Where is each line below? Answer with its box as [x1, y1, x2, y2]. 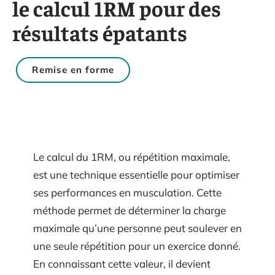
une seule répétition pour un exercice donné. [33, 239, 241, 252]
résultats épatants [12, 18, 187, 46]
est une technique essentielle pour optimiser [33, 168, 239, 181]
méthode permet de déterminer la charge [33, 204, 226, 217]
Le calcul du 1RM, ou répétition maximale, [33, 150, 230, 163]
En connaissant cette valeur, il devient [33, 257, 211, 270]
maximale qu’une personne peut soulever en [33, 222, 242, 234]
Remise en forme [32, 64, 114, 76]
